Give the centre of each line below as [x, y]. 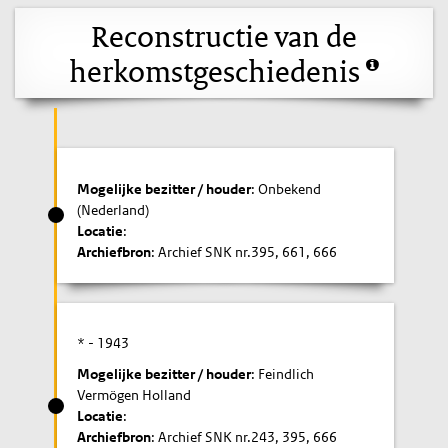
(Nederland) [113, 209]
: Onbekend [286, 188]
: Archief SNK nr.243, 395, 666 [244, 437]
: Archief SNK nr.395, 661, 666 [244, 251]
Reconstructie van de [224, 35]
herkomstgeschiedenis [217, 70]
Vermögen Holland [134, 395]
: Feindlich [283, 374]
